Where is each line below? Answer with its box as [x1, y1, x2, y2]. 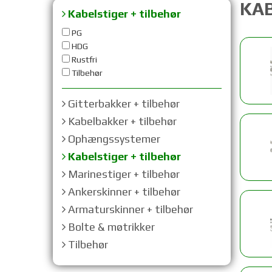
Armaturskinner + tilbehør [66, 203, 193, 216]
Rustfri [70, 55, 97, 64]
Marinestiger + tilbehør [66, 168, 180, 180]
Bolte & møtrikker [66, 220, 155, 233]
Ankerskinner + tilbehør [66, 185, 180, 198]
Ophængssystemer [66, 132, 160, 145]
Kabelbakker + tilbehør [66, 115, 177, 127]
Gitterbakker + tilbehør [66, 97, 180, 110]
